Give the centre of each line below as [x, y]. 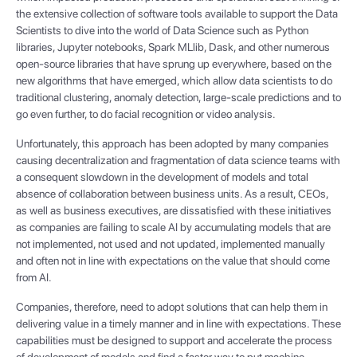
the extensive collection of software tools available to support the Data [177, 14]
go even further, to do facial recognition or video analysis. [146, 114]
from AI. [34, 278]
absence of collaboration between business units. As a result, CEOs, [172, 194]
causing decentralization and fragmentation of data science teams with [178, 161]
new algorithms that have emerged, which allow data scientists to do [174, 81]
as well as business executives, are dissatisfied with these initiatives [174, 211]
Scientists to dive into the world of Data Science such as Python [162, 31]
